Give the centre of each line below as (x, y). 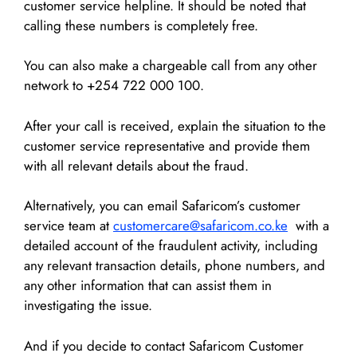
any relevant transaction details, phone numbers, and (175, 266)
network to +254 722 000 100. (114, 86)
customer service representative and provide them (167, 145)
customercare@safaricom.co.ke (200, 226)
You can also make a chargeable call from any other (171, 66)
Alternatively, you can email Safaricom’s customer (162, 206)
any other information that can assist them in (148, 286)
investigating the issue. (88, 306)
